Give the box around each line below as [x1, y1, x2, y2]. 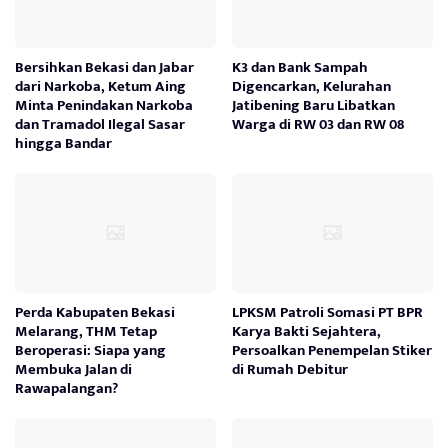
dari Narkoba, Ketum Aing [15, 73, 186, 99]
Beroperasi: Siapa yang [15, 337, 166, 363]
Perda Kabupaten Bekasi [15, 299, 175, 325]
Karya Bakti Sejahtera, [232, 318, 382, 344]
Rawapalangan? [15, 375, 118, 401]
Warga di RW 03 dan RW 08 [232, 111, 405, 137]
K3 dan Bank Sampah [232, 54, 369, 80]
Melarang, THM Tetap [15, 318, 157, 344]
